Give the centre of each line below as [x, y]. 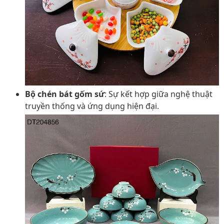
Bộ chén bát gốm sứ [65, 94]
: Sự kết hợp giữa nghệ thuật [158, 94]
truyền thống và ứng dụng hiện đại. [92, 106]
